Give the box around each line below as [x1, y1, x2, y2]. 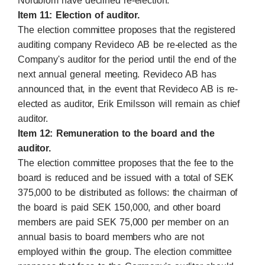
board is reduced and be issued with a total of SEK [18, 173, 234, 183]
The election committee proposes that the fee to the [18, 158, 234, 168]
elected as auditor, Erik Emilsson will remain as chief [18, 99, 240, 109]
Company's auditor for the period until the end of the [18, 54, 237, 64]
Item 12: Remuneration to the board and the [18, 128, 215, 138]
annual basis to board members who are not [18, 232, 204, 242]
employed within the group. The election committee [18, 247, 232, 257]
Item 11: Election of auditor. [18, 10, 140, 20]
